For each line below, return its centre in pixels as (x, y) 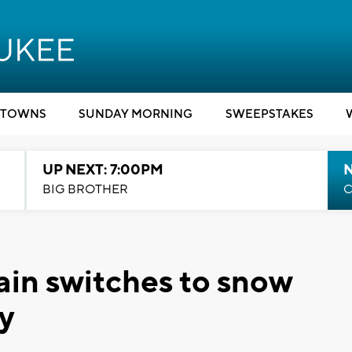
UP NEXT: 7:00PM (103, 170)
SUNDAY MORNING (136, 114)
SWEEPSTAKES (269, 114)
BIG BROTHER (85, 189)
